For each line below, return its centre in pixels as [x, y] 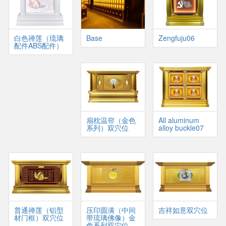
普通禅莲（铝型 [39, 210]
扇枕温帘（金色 [111, 120]
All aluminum [179, 120]
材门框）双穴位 [39, 218]
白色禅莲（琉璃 [39, 38]
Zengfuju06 [176, 38]
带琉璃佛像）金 [111, 218]
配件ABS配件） [38, 45]
